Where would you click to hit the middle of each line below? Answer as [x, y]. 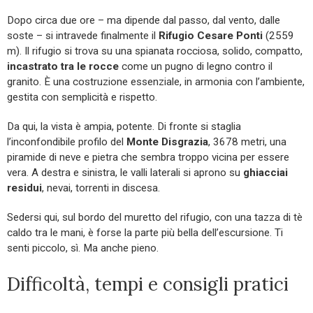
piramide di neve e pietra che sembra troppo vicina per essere [148, 158]
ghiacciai [265, 173]
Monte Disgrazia [167, 142]
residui [24, 188]
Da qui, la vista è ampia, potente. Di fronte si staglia [124, 127]
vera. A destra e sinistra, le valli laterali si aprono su [125, 173]
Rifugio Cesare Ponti [211, 36]
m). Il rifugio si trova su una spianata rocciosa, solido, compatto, [155, 51]
